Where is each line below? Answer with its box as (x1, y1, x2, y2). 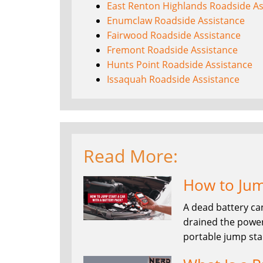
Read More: (83, 143, 178, 168)
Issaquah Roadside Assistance (107, 72, 240, 86)
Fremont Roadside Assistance (107, 43, 238, 56)
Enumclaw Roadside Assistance (107, 14, 245, 27)
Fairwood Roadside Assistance (107, 28, 241, 42)
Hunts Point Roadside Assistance (107, 58, 252, 71)
